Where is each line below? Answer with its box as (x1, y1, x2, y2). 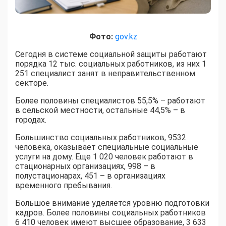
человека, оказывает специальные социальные (15, 142, 198, 152)
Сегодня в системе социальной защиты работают (15, 49, 207, 59)
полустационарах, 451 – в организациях (15, 171, 165, 181)
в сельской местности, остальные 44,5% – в (15, 105, 185, 115)
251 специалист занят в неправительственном (15, 68, 195, 78)
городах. (15, 115, 46, 125)
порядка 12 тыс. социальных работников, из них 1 (15, 59, 206, 69)
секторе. (15, 78, 48, 88)
